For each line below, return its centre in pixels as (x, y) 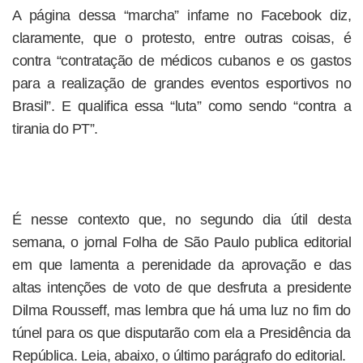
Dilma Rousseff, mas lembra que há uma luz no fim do (181, 310)
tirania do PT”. (55, 129)
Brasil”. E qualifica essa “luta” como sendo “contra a (181, 106)
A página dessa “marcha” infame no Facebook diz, (181, 15)
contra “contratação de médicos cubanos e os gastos (181, 61)
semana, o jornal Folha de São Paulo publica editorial (181, 242)
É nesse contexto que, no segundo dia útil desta (181, 220)
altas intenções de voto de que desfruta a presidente (181, 288)
